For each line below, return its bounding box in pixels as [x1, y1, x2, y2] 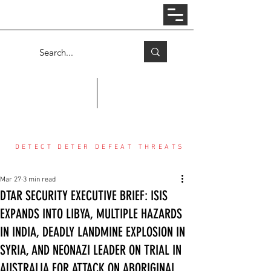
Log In [78, 8, 106, 21]
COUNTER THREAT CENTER [17, 97, 183, 120]
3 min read [23, 175, 56, 184]
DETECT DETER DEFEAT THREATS [15, 143, 185, 151]
